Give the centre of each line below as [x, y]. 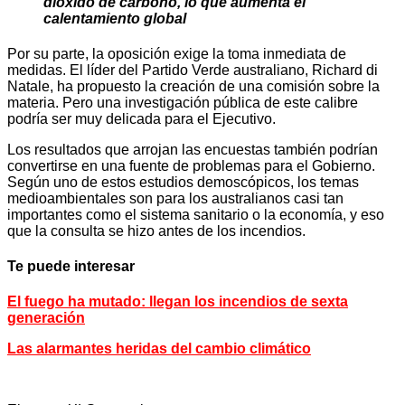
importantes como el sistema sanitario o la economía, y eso [196, 214]
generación [46, 318]
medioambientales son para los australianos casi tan [175, 198]
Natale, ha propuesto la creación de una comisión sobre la [193, 86]
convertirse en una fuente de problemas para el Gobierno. [191, 165]
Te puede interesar [71, 267]
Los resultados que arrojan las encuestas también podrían [193, 149]
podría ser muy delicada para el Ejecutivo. [141, 118]
